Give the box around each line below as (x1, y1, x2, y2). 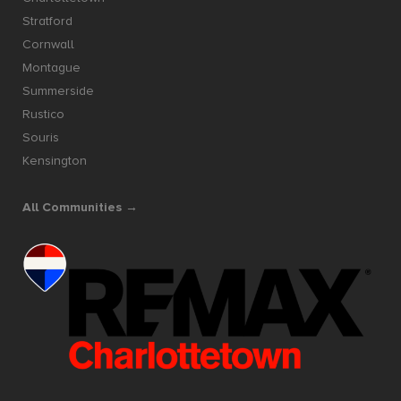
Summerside (22, 83, 94, 99)
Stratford (22, 13, 73, 30)
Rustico (22, 107, 64, 123)
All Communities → (22, 200, 138, 216)
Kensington (22, 153, 87, 169)
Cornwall (22, 37, 74, 53)
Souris (22, 130, 59, 146)
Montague (22, 60, 81, 76)
